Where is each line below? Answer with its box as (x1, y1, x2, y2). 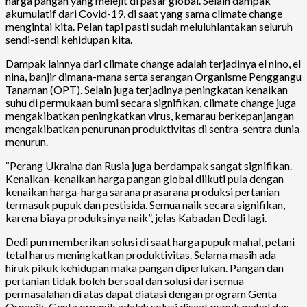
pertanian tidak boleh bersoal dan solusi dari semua (5, 273, 244, 287)
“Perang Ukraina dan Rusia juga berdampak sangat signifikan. (5, 158, 292, 172)
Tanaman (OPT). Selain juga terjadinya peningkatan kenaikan (5, 82, 288, 96)
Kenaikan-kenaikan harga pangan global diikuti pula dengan (5, 171, 284, 185)
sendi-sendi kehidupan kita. (5, 32, 132, 46)
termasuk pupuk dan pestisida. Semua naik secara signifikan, (5, 197, 285, 211)
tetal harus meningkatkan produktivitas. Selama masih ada (5, 247, 276, 261)
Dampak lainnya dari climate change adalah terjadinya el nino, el (5, 56, 301, 70)
